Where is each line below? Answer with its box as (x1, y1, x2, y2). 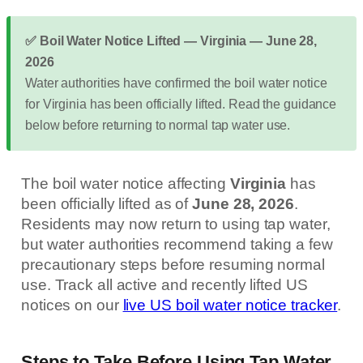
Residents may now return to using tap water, (21, 215, 331, 233)
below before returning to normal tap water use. (25, 117, 291, 132)
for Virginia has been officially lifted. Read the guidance (25, 96, 337, 111)
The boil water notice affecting (21, 174, 230, 192)
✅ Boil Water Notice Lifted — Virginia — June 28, (25, 33, 318, 48)
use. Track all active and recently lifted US (21, 275, 308, 293)
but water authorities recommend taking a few (21, 235, 333, 253)
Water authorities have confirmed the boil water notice (25, 75, 327, 90)
